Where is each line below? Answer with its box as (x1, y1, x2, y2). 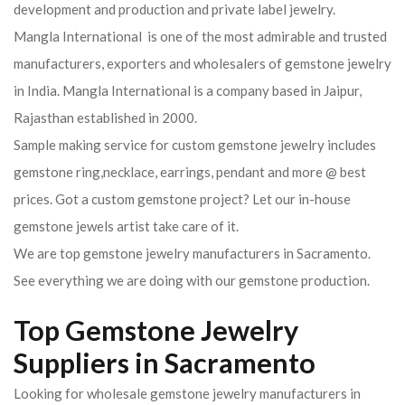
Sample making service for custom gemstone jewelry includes (14, 137, 376, 153)
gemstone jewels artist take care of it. (14, 218, 239, 234)
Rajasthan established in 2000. (14, 109, 197, 126)
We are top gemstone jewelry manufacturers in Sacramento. (14, 245, 371, 261)
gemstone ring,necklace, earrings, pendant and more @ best (14, 164, 366, 180)
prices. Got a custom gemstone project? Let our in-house (14, 191, 351, 207)
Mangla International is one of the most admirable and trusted (14, 28, 387, 44)
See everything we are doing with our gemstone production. (14, 272, 370, 288)
